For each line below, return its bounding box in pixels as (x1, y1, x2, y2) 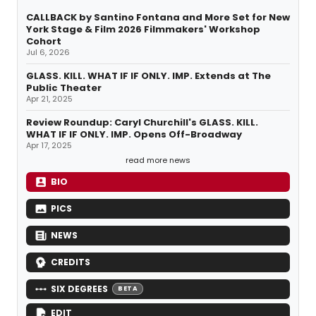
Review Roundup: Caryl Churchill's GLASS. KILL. (26, 115, 258, 129)
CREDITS (51, 255, 90, 268)
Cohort (26, 34, 61, 48)
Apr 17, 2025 (26, 139, 72, 151)
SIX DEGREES (51, 282, 108, 295)
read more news (126, 154, 190, 166)
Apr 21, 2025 (26, 92, 73, 104)
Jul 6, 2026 (26, 46, 70, 58)
